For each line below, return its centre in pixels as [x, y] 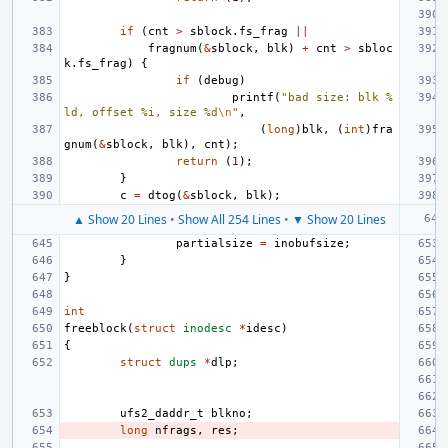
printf [253, 97]
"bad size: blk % [337, 97]
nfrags [176, 430]
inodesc [207, 328]
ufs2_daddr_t [162, 413]
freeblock [95, 328]
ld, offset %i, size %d [141, 112]
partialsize [214, 243]
